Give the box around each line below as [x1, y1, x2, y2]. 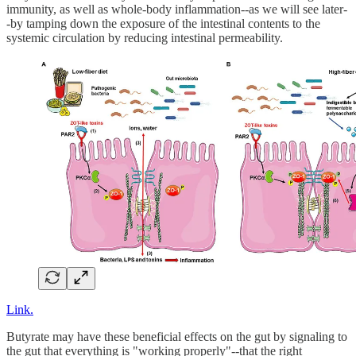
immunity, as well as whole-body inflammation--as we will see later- [6, 2, 347, 16]
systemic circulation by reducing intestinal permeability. [6, 30, 283, 44]
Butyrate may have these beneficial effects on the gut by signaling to [6, 330, 347, 344]
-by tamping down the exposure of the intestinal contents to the [6, 16, 320, 30]
